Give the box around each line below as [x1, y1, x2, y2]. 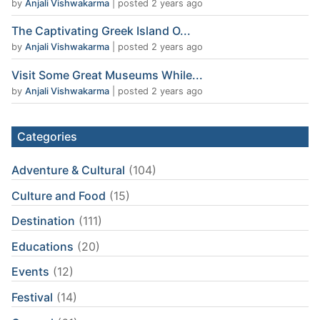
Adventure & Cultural [11, 163, 125, 178]
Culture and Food [11, 188, 106, 203]
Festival [11, 289, 53, 304]
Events [11, 264, 49, 279]
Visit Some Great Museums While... [11, 68, 203, 83]
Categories [17, 129, 77, 144]
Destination [11, 214, 75, 229]
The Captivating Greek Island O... [11, 24, 191, 39]
